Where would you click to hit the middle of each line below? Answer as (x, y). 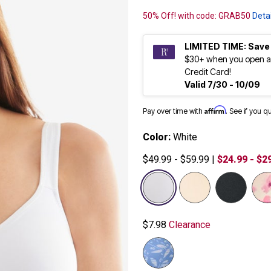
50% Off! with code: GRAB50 (198, 16)
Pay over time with (174, 111)
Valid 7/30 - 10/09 (222, 85)
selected (233, 179)
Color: (158, 137)
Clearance (188, 225)
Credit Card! (209, 72)
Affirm (215, 110)
